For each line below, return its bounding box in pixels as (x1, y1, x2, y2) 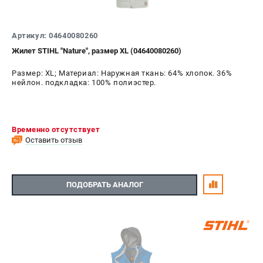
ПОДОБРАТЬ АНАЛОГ (66, 180, 143, 190)
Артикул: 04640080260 (12, 31, 98, 40)
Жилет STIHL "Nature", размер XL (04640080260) (12, 46, 181, 55)
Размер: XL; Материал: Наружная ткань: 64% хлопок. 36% (12, 68, 232, 77)
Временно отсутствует (12, 124, 100, 134)
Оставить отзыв (25, 135, 82, 144)
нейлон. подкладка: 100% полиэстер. (12, 77, 157, 87)
